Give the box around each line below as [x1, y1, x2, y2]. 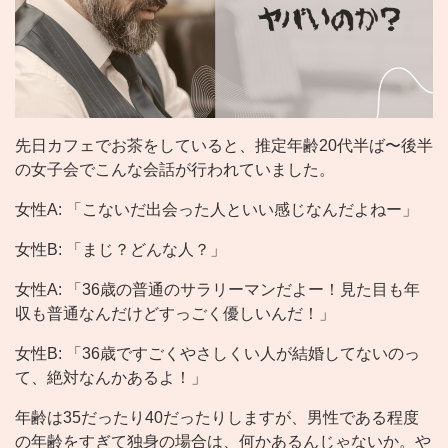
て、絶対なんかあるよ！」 [15, 369, 207, 387]
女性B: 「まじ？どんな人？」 [15, 241, 226, 259]
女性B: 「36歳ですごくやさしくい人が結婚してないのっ [15, 345, 420, 363]
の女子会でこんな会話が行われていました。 [15, 161, 335, 179]
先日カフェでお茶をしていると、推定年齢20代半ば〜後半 [15, 137, 433, 155]
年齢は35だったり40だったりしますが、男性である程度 [15, 409, 419, 427]
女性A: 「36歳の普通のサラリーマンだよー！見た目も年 [15, 281, 420, 299]
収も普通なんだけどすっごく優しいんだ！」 [15, 305, 335, 323]
